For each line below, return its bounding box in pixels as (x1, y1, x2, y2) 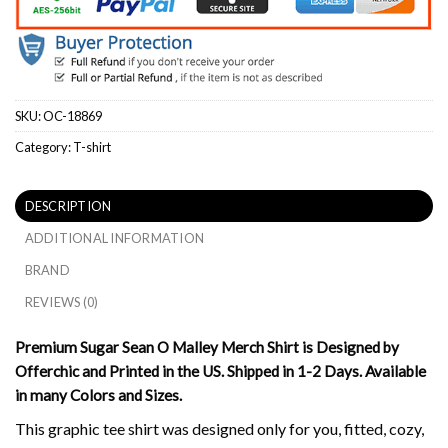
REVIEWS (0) (24, 293, 99, 310)
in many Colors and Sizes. (15, 385, 182, 404)
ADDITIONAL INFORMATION (24, 229, 205, 246)
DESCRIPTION (24, 197, 112, 214)
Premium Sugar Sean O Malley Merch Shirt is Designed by (15, 337, 399, 356)
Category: (15, 139, 73, 156)
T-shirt (73, 139, 111, 156)
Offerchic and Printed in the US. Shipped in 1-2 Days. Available (15, 361, 426, 380)
